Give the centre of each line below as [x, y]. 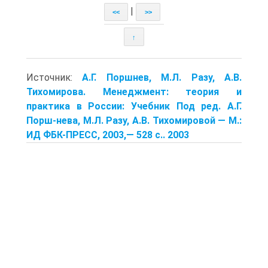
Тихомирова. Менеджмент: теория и [134, 92]
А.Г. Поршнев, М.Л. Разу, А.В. [162, 77]
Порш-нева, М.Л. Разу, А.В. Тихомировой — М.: [134, 120]
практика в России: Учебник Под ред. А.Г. [134, 106]
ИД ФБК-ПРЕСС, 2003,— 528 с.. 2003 [108, 135]
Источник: [54, 77]
